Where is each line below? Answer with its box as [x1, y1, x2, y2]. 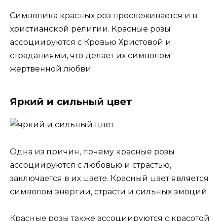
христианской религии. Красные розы [10, 24, 171, 34]
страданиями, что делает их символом [10, 51, 171, 61]
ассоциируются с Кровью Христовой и [10, 37, 171, 47]
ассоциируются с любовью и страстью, [10, 160, 171, 170]
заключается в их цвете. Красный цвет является [10, 173, 209, 183]
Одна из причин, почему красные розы [10, 147, 175, 156]
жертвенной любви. [10, 64, 93, 74]
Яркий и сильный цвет [10, 96, 132, 108]
